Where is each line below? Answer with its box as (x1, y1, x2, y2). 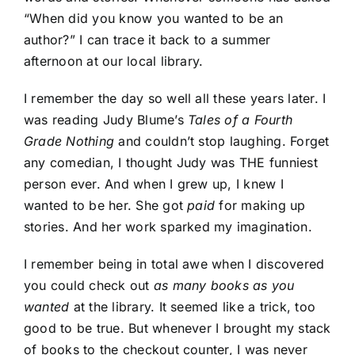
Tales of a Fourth (188, 112, 293, 128)
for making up (219, 197, 306, 214)
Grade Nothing (24, 133, 119, 150)
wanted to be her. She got (24, 197, 188, 214)
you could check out (24, 277, 154, 294)
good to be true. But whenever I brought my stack (24, 320, 331, 337)
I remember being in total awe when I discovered (24, 256, 325, 273)
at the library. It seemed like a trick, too (69, 299, 316, 315)
